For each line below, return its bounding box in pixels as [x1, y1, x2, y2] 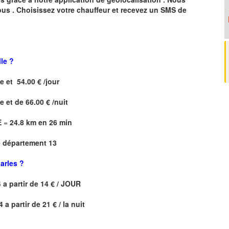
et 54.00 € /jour [4, 76, 59, 86]
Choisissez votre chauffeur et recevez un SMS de [16, 4, 187, 15]
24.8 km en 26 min [10, 117, 72, 127]
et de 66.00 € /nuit [4, 96, 68, 107]
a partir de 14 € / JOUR [1, 178, 83, 189]
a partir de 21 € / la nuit [3, 198, 85, 209]
